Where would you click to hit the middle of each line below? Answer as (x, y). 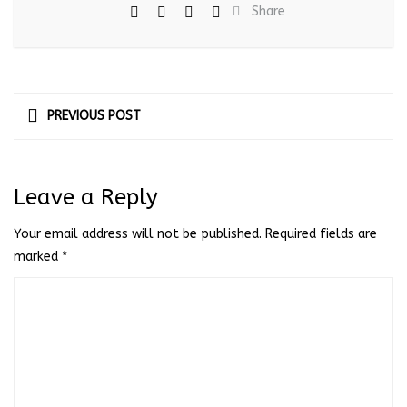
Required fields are (321, 234)
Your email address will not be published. (138, 234)
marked (38, 257)
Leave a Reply (86, 197)
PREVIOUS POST (94, 116)
